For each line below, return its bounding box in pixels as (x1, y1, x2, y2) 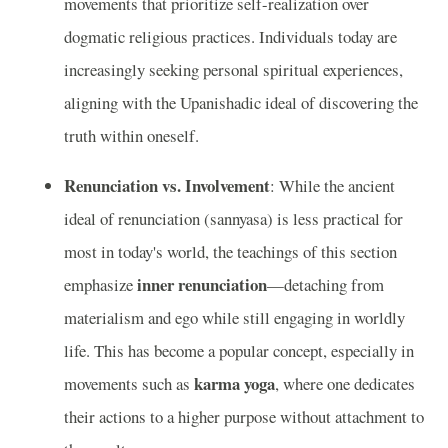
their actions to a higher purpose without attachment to (64, 405, 424, 429)
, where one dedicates (275, 372, 415, 396)
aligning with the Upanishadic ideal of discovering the (64, 91, 418, 115)
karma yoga (194, 371, 275, 397)
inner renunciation (137, 272, 267, 298)
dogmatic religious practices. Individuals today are (64, 25, 397, 49)
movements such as (64, 372, 194, 396)
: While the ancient (270, 174, 395, 198)
